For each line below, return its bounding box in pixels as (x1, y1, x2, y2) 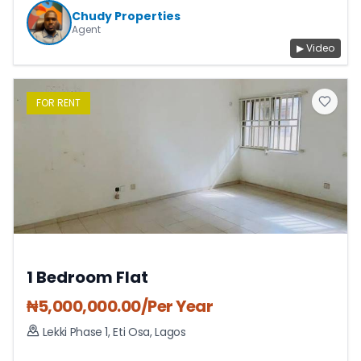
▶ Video (297, 41, 334, 55)
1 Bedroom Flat (27, 266, 148, 288)
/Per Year (140, 295, 213, 317)
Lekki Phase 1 (42, 324, 109, 340)
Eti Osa (113, 324, 150, 340)
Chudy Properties (72, 8, 180, 24)
